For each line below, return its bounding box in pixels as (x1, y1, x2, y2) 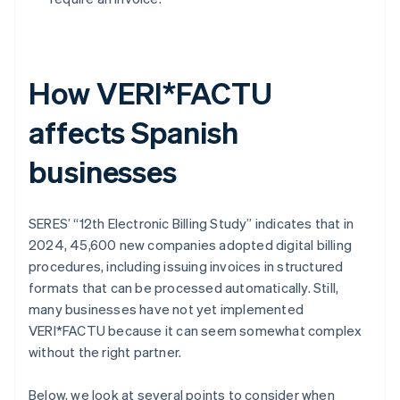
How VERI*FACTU (29, 73, 272, 112)
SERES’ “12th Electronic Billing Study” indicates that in (29, 214, 354, 233)
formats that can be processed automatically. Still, (29, 279, 339, 297)
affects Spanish (29, 112, 238, 152)
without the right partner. (29, 343, 182, 362)
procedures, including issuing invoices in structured (29, 257, 344, 276)
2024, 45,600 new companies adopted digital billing (29, 236, 353, 254)
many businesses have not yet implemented (29, 300, 304, 319)
